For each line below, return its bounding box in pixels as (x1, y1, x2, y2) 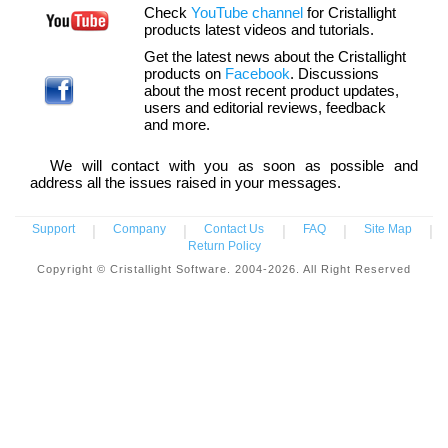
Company (113, 222, 167, 236)
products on (144, 65, 225, 82)
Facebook (225, 65, 290, 82)
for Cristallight (303, 4, 396, 21)
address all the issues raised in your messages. (30, 174, 341, 191)
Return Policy (187, 239, 261, 253)
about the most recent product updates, (144, 82, 399, 99)
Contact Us (204, 222, 265, 236)
